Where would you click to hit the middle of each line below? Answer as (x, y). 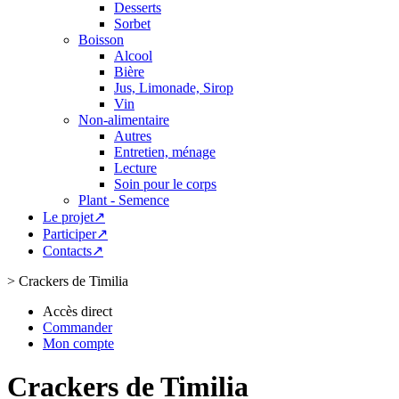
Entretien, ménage (165, 152)
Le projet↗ (74, 217)
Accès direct (77, 311)
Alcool (133, 56)
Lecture (135, 168)
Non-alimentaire (124, 120)
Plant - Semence (124, 200)
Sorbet (132, 24)
